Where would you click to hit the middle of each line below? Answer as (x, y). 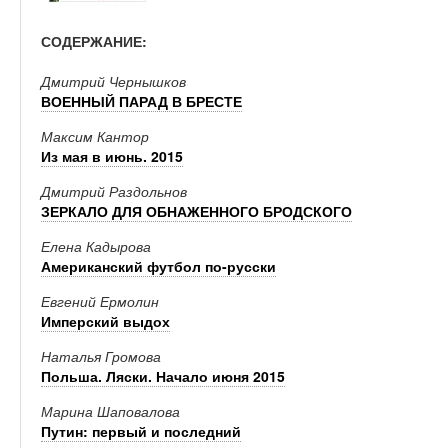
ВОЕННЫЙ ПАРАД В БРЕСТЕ (141, 101)
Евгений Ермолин (100, 301)
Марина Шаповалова (110, 411)
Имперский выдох (105, 321)
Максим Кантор (95, 136)
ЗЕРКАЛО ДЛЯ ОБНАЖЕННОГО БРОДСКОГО (196, 211)
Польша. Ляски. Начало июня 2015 (163, 376)
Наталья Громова (101, 356)
